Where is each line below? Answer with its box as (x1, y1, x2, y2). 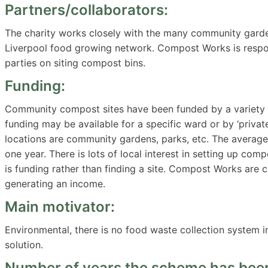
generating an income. (5, 177, 105, 190)
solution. (5, 238, 43, 251)
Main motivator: (5, 197, 115, 215)
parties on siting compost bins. (5, 56, 145, 69)
